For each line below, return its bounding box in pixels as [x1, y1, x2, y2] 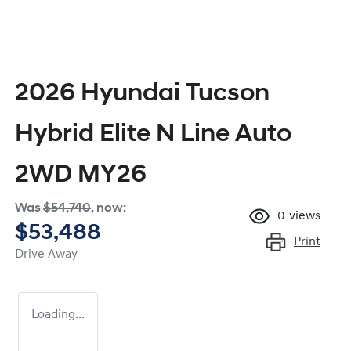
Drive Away [15, 248, 78, 262]
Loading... [31, 309, 85, 322]
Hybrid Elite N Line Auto [15, 122, 291, 148]
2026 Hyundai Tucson [15, 81, 270, 107]
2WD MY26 [15, 163, 147, 189]
